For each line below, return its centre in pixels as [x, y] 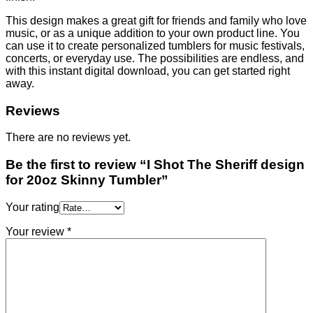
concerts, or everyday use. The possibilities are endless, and [155, 58]
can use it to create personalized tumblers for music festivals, [155, 45]
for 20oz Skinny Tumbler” [87, 180]
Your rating [32, 207]
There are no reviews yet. [68, 138]
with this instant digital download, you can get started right [148, 71]
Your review [36, 231]
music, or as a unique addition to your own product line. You [153, 33]
